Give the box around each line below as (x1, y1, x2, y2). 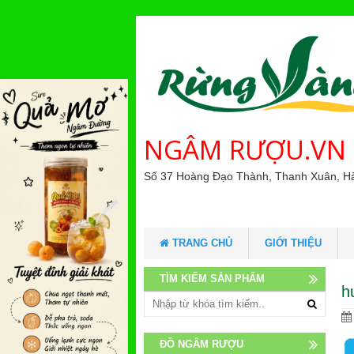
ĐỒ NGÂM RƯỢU (160, 338, 243, 351)
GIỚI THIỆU (265, 237, 322, 250)
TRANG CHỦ (169, 237, 232, 250)
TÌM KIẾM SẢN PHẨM (160, 273, 265, 285)
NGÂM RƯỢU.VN (144, 132, 346, 168)
